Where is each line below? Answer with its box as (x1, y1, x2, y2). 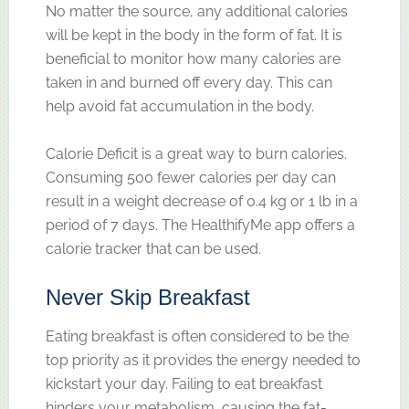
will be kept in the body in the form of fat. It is (45, 26, 342, 44)
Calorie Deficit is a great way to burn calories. (45, 144, 347, 163)
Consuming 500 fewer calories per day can (45, 168, 336, 186)
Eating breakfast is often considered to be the (45, 327, 349, 345)
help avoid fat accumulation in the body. (45, 97, 314, 115)
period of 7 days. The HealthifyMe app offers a (45, 215, 355, 234)
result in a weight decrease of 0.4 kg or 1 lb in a (45, 192, 358, 210)
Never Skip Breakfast (45, 284, 250, 309)
